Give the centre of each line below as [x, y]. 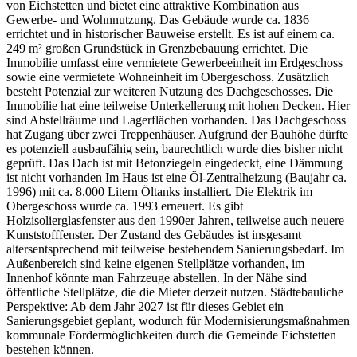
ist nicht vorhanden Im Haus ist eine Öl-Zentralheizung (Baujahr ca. [177, 178]
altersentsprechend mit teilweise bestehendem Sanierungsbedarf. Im [175, 249]
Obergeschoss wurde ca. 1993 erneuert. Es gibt [125, 206]
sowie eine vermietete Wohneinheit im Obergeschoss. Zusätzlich [168, 77]
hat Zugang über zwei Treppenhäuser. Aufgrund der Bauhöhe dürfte [177, 135]
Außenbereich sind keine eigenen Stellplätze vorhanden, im [155, 264]
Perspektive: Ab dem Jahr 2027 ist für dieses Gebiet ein [145, 307]
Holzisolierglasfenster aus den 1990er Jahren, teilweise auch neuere [175, 221]
